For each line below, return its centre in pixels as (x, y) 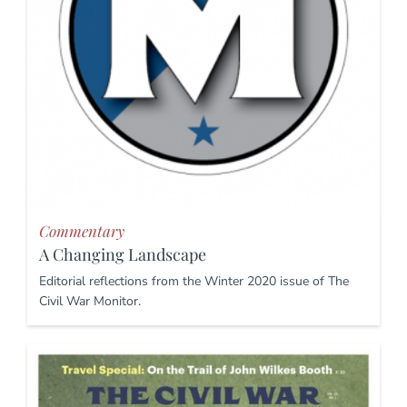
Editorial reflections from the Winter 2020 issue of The (194, 282)
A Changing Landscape (123, 255)
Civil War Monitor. (90, 302)
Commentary (82, 231)
